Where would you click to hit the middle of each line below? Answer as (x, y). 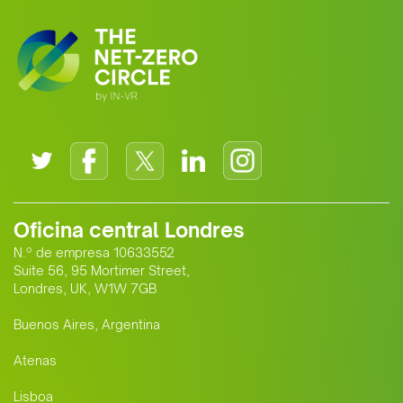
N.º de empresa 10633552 (94, 253)
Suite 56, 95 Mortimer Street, (102, 271)
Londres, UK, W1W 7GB (85, 289)
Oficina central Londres (129, 230)
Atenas (35, 361)
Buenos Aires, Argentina (87, 325)
